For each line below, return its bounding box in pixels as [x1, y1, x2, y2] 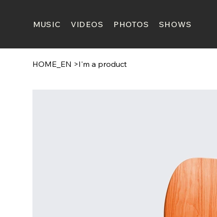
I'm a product [78, 59, 127, 69]
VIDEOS [70, 19, 104, 30]
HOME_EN [32, 59, 72, 69]
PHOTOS [113, 19, 149, 30]
